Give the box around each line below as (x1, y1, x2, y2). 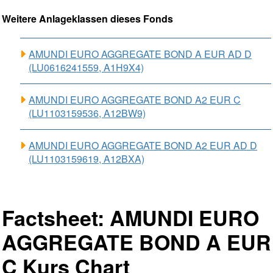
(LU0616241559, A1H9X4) (29, 60, 144, 74)
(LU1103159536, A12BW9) (29, 106, 146, 120)
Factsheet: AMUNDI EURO (2, 203, 259, 232)
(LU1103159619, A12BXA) (29, 152, 144, 166)
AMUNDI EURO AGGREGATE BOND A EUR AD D (29, 47, 252, 61)
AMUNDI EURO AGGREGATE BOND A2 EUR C (29, 93, 241, 107)
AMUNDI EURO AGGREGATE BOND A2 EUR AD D (29, 138, 257, 152)
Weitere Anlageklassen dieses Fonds (2, 12, 173, 26)
